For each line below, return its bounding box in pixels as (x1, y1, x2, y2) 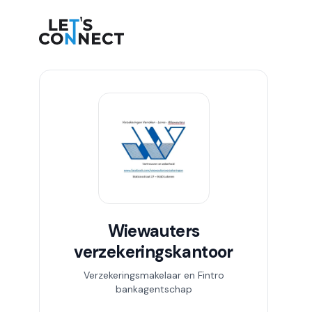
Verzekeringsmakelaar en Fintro (83, 269, 224, 281)
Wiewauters (107, 220, 200, 242)
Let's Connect (38, 17, 110, 31)
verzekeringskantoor (74, 241, 233, 263)
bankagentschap (115, 283, 192, 295)
